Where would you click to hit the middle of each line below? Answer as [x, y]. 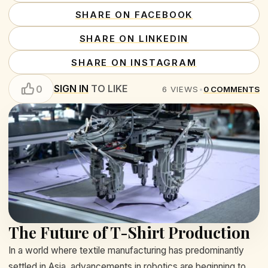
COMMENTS [235, 89]
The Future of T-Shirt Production [129, 232]
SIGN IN [71, 89]
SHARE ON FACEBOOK [134, 14]
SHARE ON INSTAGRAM [134, 62]
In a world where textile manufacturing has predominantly [126, 250]
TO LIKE [108, 89]
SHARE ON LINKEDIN [134, 38]
